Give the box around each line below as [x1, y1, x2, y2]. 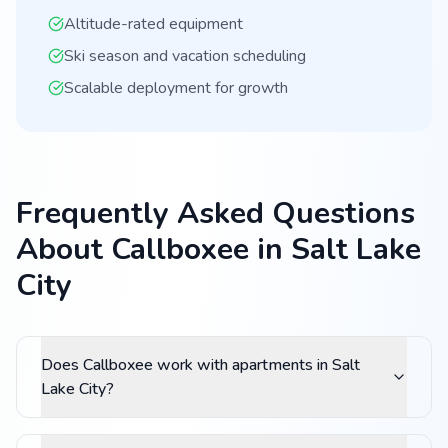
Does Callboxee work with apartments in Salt [41, 354, 360, 376]
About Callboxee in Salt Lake [16, 229, 421, 270]
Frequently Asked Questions [16, 193, 415, 234]
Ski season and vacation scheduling [64, 45, 306, 67]
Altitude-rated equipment [64, 13, 243, 35]
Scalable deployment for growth [64, 77, 288, 99]
